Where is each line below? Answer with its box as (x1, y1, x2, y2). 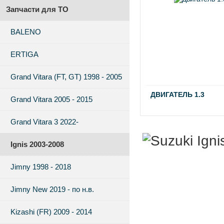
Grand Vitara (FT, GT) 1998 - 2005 (10, 72, 122, 81)
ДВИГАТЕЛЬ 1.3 (150, 90, 204, 98)
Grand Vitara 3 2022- (10, 117, 78, 126)
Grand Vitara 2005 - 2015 (10, 95, 92, 103)
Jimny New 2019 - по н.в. (10, 185, 94, 193)
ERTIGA (10, 50, 38, 58)
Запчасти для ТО (6, 5, 68, 13)
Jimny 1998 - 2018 (10, 162, 71, 171)
